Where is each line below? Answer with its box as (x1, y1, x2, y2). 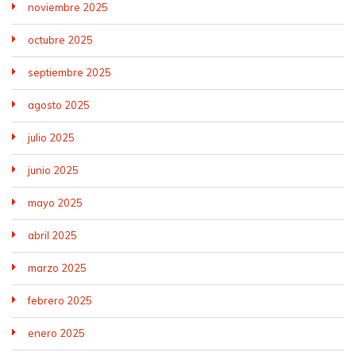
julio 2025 (28, 131, 75, 144)
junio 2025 (28, 164, 79, 176)
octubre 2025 (28, 33, 93, 46)
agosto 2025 (28, 99, 90, 111)
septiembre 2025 (28, 66, 111, 79)
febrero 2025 (28, 294, 92, 307)
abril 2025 (28, 229, 77, 242)
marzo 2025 (28, 261, 87, 274)
